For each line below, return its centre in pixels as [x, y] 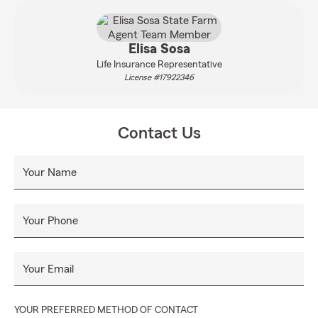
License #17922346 [159, 77]
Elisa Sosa [159, 49]
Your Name [50, 172]
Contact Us [159, 133]
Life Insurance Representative [159, 65]
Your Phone [50, 221]
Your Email [48, 269]
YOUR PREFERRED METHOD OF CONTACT [106, 310]
